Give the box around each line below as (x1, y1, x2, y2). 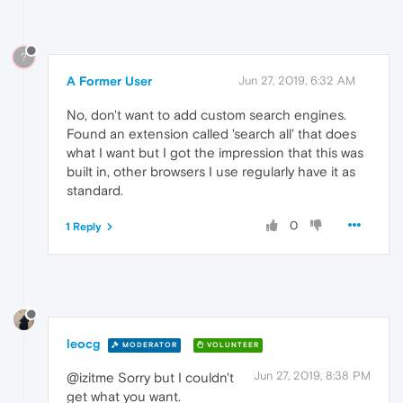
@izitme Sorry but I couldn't (67, 370, 234, 386)
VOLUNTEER (204, 340, 259, 349)
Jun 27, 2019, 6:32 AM (238, 73, 355, 87)
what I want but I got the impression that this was (67, 144, 363, 160)
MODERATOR (120, 340, 177, 349)
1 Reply (66, 219, 102, 233)
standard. (67, 182, 123, 198)
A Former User (67, 73, 152, 88)
